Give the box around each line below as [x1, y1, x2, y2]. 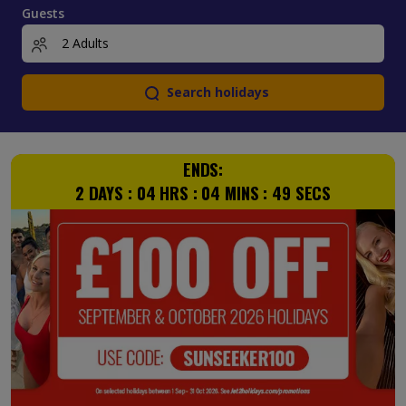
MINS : [225, 180, 268, 206]
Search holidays [166, 83, 269, 101]
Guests [22, 4, 65, 22]
